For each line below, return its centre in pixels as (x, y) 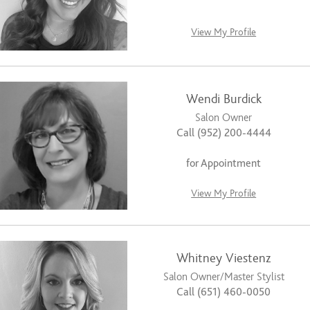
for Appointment (224, 164)
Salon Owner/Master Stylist (224, 276)
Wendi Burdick (224, 100)
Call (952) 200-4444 (224, 133)
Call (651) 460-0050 (224, 292)
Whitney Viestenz (224, 258)
